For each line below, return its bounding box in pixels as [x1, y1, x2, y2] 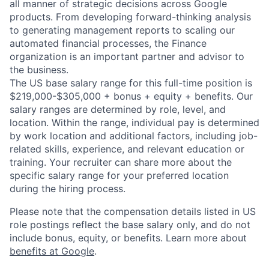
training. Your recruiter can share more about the [10, 156, 232, 168]
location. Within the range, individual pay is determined [10, 116, 259, 128]
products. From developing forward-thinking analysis [10, 10, 251, 23]
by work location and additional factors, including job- [10, 129, 258, 142]
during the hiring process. [10, 182, 125, 195]
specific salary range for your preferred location [10, 169, 229, 181]
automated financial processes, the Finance [10, 37, 207, 49]
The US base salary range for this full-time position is [10, 76, 252, 89]
